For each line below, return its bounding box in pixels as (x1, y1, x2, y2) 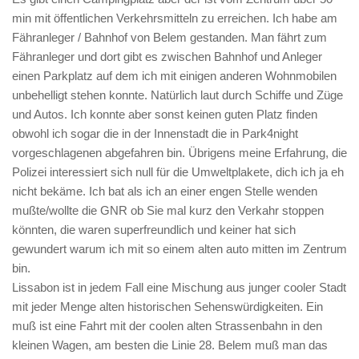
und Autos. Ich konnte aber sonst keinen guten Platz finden (12, 107, 317, 121)
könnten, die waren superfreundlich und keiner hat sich (12, 223, 296, 236)
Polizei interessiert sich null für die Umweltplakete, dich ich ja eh (12, 165, 344, 179)
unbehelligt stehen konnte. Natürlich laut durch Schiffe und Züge (12, 88, 343, 102)
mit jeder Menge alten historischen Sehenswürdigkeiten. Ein (12, 300, 323, 313)
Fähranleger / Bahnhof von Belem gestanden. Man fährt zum (12, 30, 327, 44)
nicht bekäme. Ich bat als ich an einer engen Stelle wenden (12, 184, 317, 198)
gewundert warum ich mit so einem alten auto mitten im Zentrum (12, 242, 347, 256)
